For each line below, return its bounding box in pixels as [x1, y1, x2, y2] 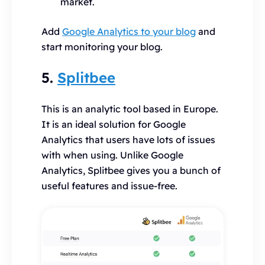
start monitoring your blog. [41, 41, 163, 53]
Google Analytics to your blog [62, 25, 196, 37]
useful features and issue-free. [41, 180, 177, 192]
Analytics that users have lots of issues [41, 134, 215, 146]
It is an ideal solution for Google [41, 118, 186, 130]
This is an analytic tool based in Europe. [41, 103, 218, 115]
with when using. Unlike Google [41, 149, 183, 161]
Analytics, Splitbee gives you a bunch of [41, 164, 221, 176]
